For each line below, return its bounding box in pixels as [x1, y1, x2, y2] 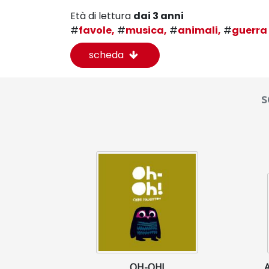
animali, [178, 23, 221, 37]
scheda [89, 47, 126, 62]
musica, [125, 23, 167, 37]
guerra [232, 23, 267, 37]
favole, [79, 23, 115, 37]
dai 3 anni [133, 8, 184, 23]
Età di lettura [70, 8, 133, 23]
